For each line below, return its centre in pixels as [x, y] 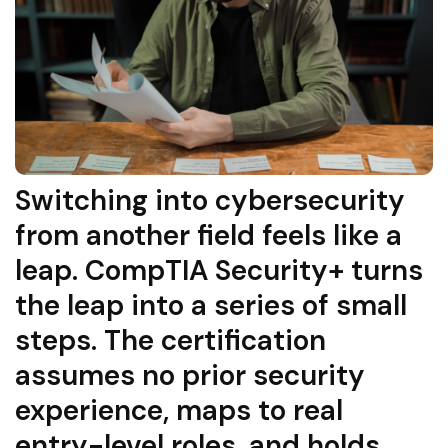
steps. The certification [170, 341]
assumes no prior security [190, 376]
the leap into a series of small [211, 306]
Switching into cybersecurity [210, 201]
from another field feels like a [208, 236]
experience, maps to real [179, 411]
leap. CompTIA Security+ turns [219, 271]
